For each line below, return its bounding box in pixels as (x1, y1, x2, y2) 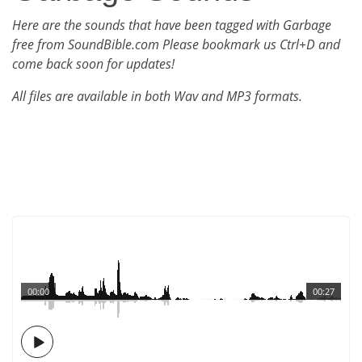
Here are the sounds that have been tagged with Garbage (12, 16, 331, 34)
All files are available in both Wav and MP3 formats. (12, 87, 302, 105)
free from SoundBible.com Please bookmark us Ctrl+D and (12, 36, 340, 53)
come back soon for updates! (12, 55, 175, 73)
